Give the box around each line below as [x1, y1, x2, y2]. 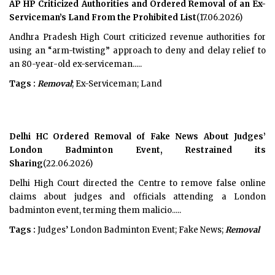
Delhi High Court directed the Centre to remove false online [9, 178, 266, 188]
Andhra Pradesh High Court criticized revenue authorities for [9, 32, 266, 42]
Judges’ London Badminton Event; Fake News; [36, 225, 225, 235]
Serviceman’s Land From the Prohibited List [9, 12, 196, 23]
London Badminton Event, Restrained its [9, 145, 266, 155]
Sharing [9, 158, 43, 169]
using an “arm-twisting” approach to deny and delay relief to [9, 45, 266, 56]
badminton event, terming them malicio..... [9, 205, 181, 215]
